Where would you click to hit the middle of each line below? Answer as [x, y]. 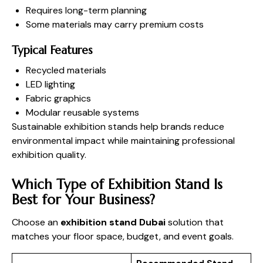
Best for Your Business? [83, 200]
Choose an [36, 222]
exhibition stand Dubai [113, 222]
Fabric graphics [58, 99]
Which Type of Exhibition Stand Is [117, 185]
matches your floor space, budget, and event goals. [123, 237]
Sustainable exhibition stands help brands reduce [118, 127]
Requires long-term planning [86, 11]
